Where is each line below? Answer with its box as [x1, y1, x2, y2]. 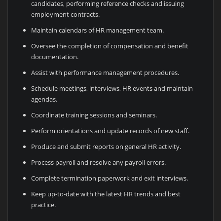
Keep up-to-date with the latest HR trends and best [31, 189, 181, 198]
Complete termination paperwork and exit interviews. [31, 173, 188, 183]
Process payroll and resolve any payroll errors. [31, 157, 166, 167]
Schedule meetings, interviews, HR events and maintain [31, 83, 193, 93]
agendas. [31, 94, 58, 104]
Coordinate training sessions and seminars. [31, 110, 157, 119]
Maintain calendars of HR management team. [31, 25, 164, 35]
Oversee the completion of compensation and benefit [31, 41, 189, 50]
